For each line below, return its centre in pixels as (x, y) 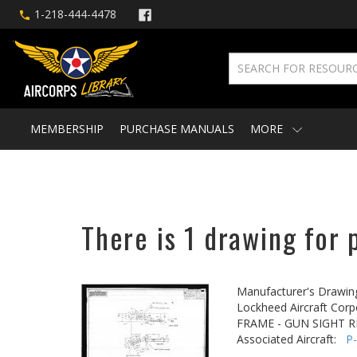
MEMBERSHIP (67, 129)
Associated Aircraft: (291, 339)
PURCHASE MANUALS (177, 129)
